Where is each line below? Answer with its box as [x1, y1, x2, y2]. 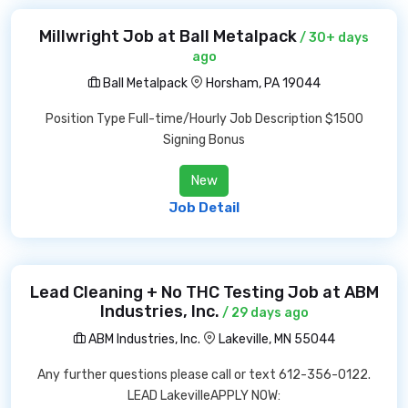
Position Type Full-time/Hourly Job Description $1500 [45, 111, 363, 127]
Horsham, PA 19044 [206, 76, 321, 91]
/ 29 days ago [219, 305, 309, 321]
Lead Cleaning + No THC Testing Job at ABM [29, 282, 379, 302]
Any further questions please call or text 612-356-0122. [37, 367, 371, 382]
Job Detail [168, 199, 240, 216]
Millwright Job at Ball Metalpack [39, 26, 297, 46]
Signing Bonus [163, 132, 245, 148]
